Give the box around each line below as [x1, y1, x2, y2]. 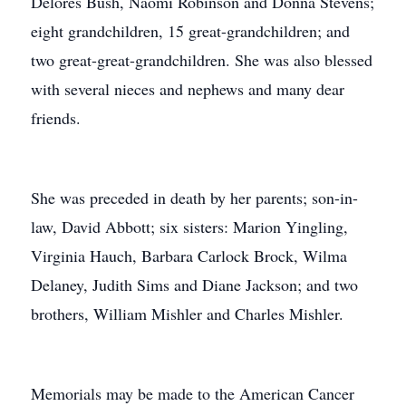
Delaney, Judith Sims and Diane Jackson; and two [31, 274, 358, 295]
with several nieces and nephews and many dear [31, 78, 344, 100]
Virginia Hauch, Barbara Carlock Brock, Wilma [31, 245, 347, 266]
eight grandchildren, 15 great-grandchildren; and [31, 20, 350, 42]
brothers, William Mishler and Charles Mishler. [31, 303, 343, 324]
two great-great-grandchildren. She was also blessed [31, 49, 372, 71]
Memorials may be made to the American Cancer [31, 382, 354, 404]
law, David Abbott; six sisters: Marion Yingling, [31, 216, 348, 237]
